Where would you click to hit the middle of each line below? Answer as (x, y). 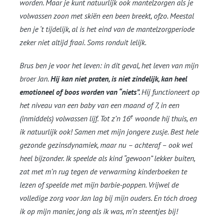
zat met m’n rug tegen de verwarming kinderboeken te (103, 172)
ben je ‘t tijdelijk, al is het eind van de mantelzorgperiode (107, 29)
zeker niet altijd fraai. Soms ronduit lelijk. (83, 42)
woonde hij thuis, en (165, 119)
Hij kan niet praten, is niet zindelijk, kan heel (119, 79)
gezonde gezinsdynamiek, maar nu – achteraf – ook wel (106, 145)
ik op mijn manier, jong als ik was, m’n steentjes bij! (99, 211)
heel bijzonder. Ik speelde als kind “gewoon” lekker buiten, (107, 158)
